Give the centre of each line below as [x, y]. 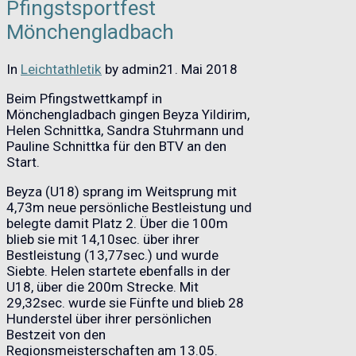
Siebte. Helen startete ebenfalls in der [118, 271]
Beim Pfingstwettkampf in [84, 98]
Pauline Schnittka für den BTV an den [116, 146]
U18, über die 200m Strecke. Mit [103, 286]
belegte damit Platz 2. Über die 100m [117, 223]
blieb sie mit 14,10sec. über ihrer [103, 239]
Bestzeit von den [56, 334]
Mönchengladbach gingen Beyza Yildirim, [128, 114]
